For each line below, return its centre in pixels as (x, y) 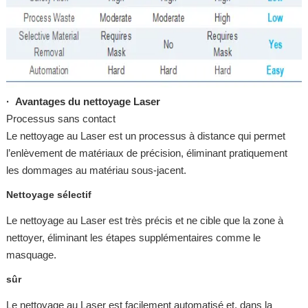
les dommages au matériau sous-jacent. (96, 170)
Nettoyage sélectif (48, 195)
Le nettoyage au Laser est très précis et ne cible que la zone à (144, 220)
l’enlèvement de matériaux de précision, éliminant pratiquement (146, 153)
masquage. (31, 254)
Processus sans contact (60, 119)
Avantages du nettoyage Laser (87, 101)
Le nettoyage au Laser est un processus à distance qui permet (145, 136)
